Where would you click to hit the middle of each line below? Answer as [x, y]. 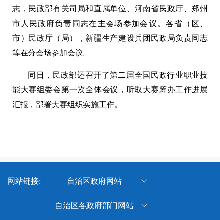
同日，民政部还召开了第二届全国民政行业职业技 [118, 75]
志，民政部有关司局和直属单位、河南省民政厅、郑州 [110, 9]
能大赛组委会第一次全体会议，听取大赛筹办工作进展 [110, 90]
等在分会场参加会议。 [52, 53]
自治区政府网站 [94, 181]
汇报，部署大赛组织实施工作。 [67, 105]
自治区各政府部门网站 [94, 206]
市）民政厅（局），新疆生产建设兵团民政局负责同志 [110, 38]
